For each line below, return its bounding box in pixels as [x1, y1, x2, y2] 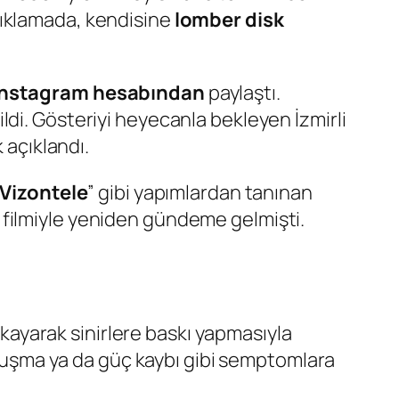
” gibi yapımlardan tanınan [87, 179, 313, 207]
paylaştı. [204, 79, 281, 107]
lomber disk [174, 6, 284, 34]
